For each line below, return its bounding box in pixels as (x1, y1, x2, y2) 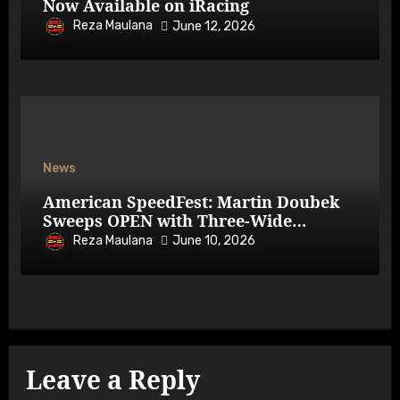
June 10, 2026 (171, 233, 255, 249)
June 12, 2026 (171, 18, 255, 34)
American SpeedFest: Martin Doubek (42, 190, 339, 212)
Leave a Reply (26, 362, 201, 396)
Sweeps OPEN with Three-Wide (42, 209, 292, 231)
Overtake (42, 228, 117, 250)
